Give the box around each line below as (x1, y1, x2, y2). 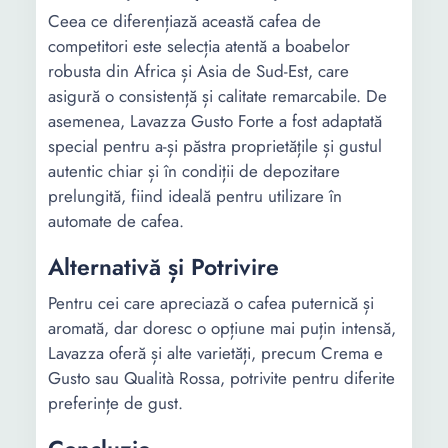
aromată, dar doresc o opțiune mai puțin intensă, (48, 316, 396, 340)
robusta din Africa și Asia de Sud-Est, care (48, 59, 349, 83)
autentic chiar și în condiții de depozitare (48, 159, 340, 183)
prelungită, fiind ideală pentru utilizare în (48, 184, 342, 208)
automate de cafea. (48, 209, 184, 233)
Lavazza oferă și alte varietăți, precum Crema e (48, 341, 383, 365)
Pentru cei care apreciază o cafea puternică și (48, 291, 374, 315)
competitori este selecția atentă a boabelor (48, 34, 350, 58)
